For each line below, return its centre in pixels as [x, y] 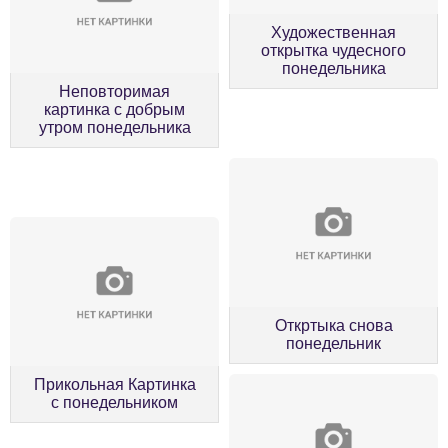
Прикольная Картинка [114, 385]
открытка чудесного [333, 51]
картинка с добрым [114, 110]
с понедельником [114, 403]
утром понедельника [114, 128]
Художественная [333, 33]
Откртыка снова [333, 326]
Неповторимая [114, 92]
